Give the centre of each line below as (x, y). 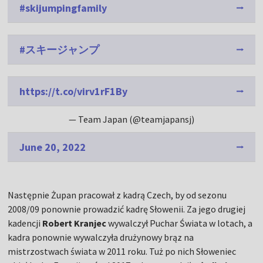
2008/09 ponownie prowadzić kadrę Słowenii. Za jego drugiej (127, 209)
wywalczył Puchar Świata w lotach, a (180, 223)
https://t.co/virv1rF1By (74, 92)
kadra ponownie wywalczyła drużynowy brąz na (101, 237)
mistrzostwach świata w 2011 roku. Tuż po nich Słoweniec (122, 252)
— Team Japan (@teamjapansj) (131, 119)
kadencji (25, 223)
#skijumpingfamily (63, 8)
